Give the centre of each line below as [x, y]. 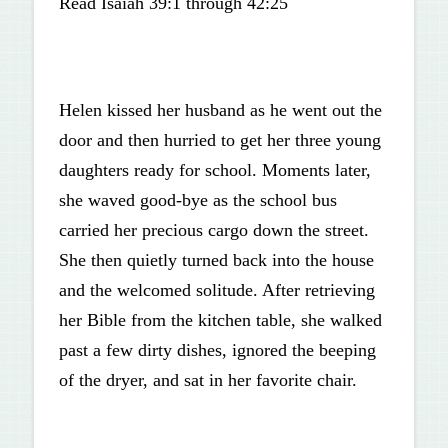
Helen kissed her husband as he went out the [220, 110]
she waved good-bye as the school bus [197, 200]
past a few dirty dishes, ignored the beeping [217, 350]
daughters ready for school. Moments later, [214, 170]
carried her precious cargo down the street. [213, 230]
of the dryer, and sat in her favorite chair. [207, 380]
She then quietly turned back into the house [216, 260]
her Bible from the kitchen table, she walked [220, 320]
